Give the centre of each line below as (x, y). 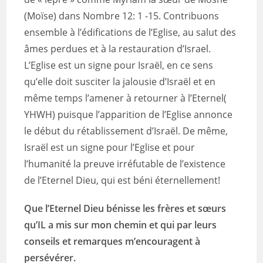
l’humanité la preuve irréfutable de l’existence (125, 164)
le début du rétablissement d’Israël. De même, (126, 131)
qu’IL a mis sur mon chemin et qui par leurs (121, 225)
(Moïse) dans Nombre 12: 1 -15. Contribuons (122, 16)
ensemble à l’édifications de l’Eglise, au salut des (130, 32)
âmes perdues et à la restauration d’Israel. (118, 49)
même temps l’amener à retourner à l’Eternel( (126, 98)
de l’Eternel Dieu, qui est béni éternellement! (122, 180)
